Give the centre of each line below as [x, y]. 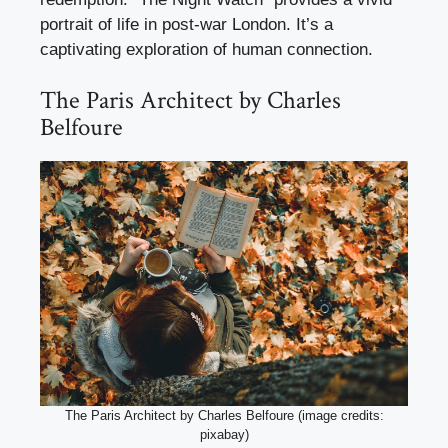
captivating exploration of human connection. [206, 49]
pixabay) [224, 434]
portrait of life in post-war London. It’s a [186, 24]
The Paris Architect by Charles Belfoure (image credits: [224, 415]
